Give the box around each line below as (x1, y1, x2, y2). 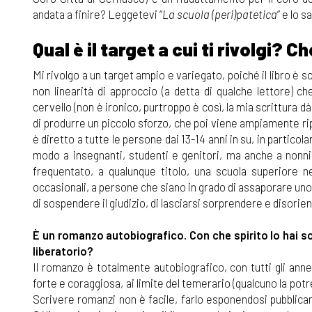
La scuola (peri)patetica (162, 7, 277, 21)
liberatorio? (33, 244, 93, 258)
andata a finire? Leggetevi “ (33, 7, 162, 21)
